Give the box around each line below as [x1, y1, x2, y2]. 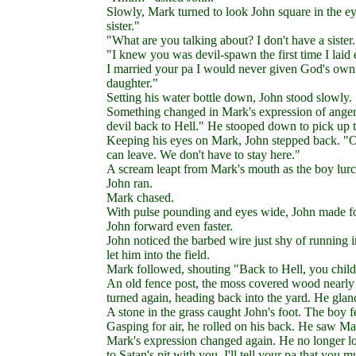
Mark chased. [106, 191, 175, 204]
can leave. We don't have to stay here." [106, 148, 301, 161]
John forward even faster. [106, 219, 234, 233]
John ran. [106, 176, 153, 190]
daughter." [106, 76, 159, 90]
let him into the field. [106, 248, 211, 261]
